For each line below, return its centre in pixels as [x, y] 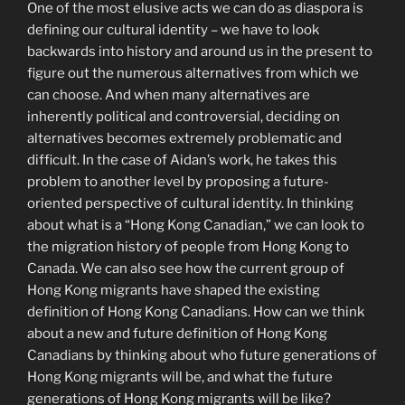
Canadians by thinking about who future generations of [202, 356]
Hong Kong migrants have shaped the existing [174, 291]
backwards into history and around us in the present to [200, 52]
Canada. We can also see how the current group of [186, 269]
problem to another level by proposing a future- [178, 182]
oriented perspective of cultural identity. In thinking [190, 204]
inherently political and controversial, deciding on [184, 117]
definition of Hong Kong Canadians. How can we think [196, 312]
